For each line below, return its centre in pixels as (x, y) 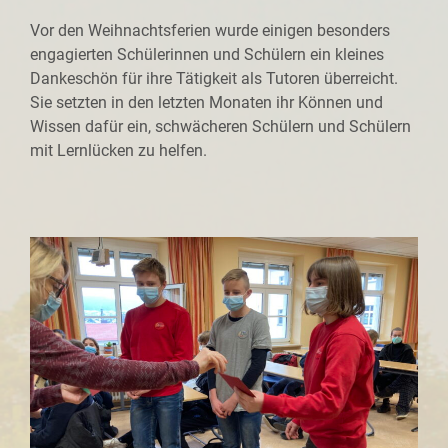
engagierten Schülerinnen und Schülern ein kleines (207, 54)
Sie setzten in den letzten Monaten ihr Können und (206, 102)
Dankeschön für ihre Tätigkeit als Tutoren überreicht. (214, 78)
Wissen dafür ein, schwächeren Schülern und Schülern (220, 126)
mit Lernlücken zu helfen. (118, 150)
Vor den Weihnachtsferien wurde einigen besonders (210, 30)
